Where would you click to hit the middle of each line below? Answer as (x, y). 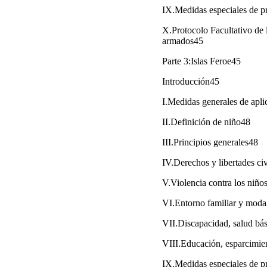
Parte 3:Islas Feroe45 (201, 61)
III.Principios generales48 (210, 142)
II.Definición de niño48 (206, 122)
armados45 (183, 41)
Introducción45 (191, 81)
